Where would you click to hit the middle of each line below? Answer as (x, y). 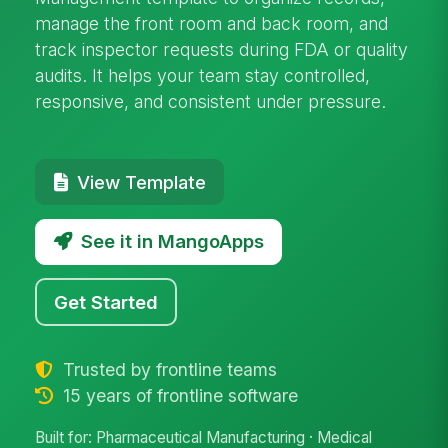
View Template (141, 181)
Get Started (106, 301)
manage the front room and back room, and (212, 23)
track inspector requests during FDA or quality (222, 49)
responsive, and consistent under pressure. (211, 101)
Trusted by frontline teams (167, 369)
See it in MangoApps (172, 241)
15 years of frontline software (177, 395)
